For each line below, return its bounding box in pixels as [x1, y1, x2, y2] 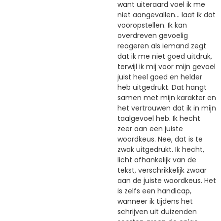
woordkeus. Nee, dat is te [117, 134, 203, 144]
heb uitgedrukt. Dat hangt [117, 82, 207, 92]
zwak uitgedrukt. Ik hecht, [117, 144, 204, 154]
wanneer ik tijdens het [117, 196, 193, 206]
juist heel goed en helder [117, 72, 202, 82]
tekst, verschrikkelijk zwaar [117, 165, 207, 175]
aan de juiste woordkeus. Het [117, 175, 216, 185]
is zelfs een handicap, [117, 185, 191, 196]
